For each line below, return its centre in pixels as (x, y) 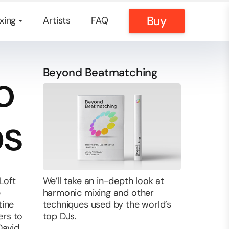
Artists (57, 20)
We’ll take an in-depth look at (104, 181)
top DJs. (60, 216)
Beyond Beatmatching (100, 72)
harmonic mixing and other (98, 193)
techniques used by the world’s (107, 204)
